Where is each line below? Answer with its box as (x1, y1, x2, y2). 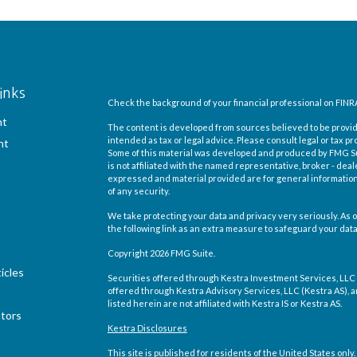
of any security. (107, 186, 170, 196)
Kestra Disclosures (107, 323, 187, 333)
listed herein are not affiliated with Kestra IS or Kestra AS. (107, 298, 343, 308)
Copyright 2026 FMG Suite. (107, 248, 215, 258)
